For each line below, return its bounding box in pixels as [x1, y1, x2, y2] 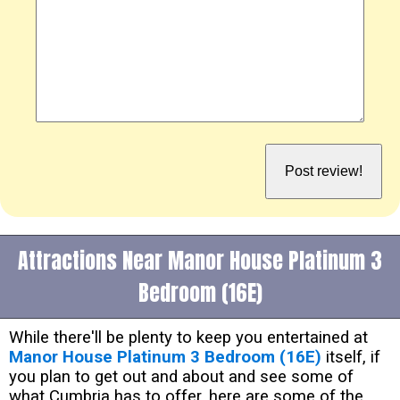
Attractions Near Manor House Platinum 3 [18, 245, 382, 278]
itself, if [321, 347, 380, 368]
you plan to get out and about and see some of [9, 367, 354, 387]
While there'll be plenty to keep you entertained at [9, 328, 368, 348]
